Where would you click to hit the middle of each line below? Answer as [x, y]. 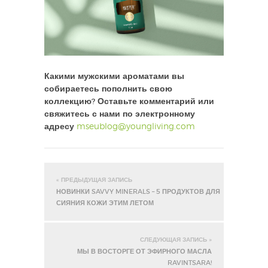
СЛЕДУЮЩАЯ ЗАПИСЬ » [176, 240]
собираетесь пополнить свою [108, 89]
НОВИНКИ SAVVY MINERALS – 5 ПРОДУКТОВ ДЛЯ [138, 191]
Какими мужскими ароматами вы [114, 76]
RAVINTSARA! [190, 263]
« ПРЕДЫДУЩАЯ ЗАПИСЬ [94, 180]
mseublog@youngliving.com [136, 127]
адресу [60, 127]
